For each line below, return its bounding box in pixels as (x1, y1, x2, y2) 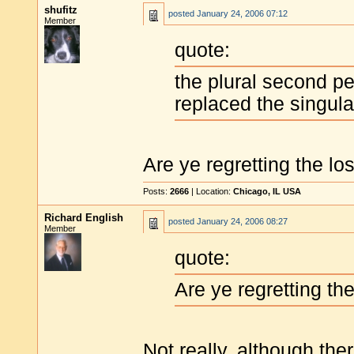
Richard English (44, 212, 123, 224)
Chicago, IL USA (233, 186, 301, 196)
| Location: (189, 186, 233, 196)
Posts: (143, 186, 170, 196)
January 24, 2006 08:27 (197, 217, 288, 226)
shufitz (44, 4, 77, 16)
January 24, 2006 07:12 (197, 9, 288, 18)
